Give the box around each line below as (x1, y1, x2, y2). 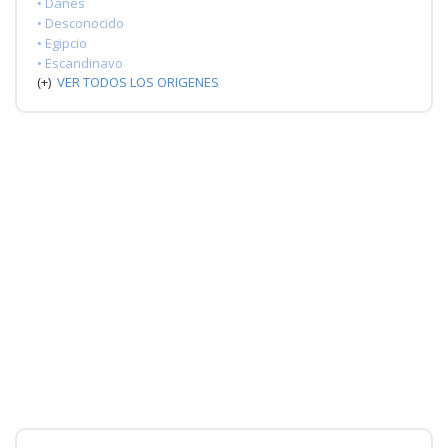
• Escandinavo (37, 53, 123, 72)
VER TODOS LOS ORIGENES (57, 72, 219, 91)
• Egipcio (37, 33, 87, 52)
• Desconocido (37, 13, 124, 32)
